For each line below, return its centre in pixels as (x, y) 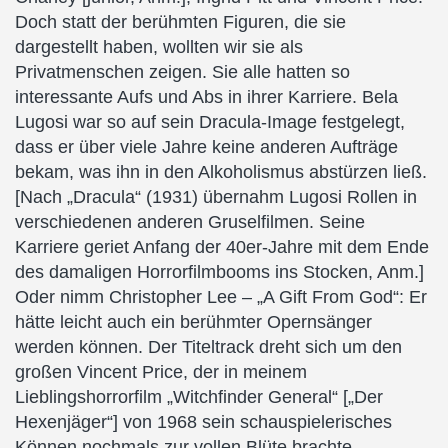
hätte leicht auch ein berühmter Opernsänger (193, 321)
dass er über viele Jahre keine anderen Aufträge (206, 146)
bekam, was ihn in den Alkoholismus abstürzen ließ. (221, 171)
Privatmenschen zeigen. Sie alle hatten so (182, 71)
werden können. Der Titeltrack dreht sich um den (208, 346)
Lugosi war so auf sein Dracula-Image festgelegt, (210, 121)
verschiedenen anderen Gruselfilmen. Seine (190, 221)
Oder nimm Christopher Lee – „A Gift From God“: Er (221, 296)
